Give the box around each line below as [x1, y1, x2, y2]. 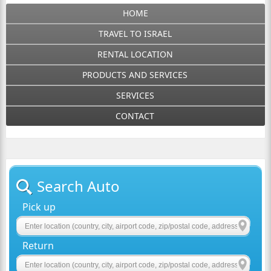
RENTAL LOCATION [97, 48, 173, 60]
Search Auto [37, 176, 120, 196]
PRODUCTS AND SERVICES [82, 69, 188, 80]
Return [22, 239, 54, 252]
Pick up [22, 200, 56, 214]
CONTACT [116, 110, 155, 122]
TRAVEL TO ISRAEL [98, 28, 172, 39]
